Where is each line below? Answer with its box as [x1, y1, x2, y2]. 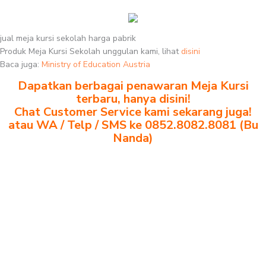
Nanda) [113, 130, 153, 146]
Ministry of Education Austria [42, 59, 150, 70]
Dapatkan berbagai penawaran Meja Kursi [17, 78, 249, 94]
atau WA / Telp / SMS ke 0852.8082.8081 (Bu [8, 117, 258, 133]
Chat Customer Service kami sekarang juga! [14, 104, 252, 120]
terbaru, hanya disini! [75, 91, 191, 107]
